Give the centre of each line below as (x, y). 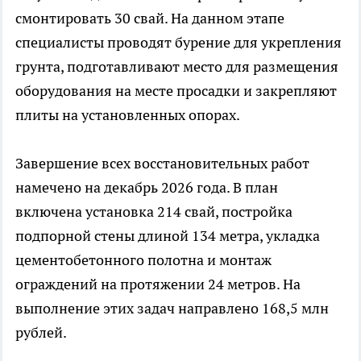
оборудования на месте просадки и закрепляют (176, 91)
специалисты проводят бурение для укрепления (178, 43)
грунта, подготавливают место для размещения (177, 67)
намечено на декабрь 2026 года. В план (147, 188)
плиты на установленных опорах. (128, 115)
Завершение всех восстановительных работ (162, 164)
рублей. (41, 333)
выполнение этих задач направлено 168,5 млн (172, 309)
